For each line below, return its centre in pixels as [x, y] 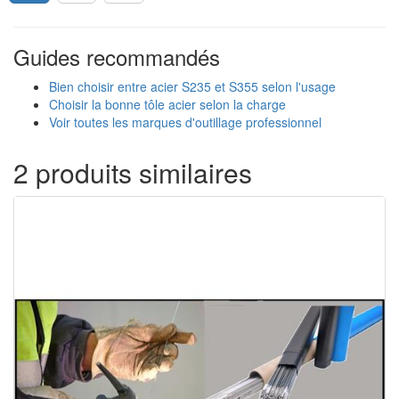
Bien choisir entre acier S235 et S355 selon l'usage [192, 86]
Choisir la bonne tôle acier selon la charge [167, 104]
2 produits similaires [133, 172]
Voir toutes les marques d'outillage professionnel [185, 122]
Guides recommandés [117, 57]
